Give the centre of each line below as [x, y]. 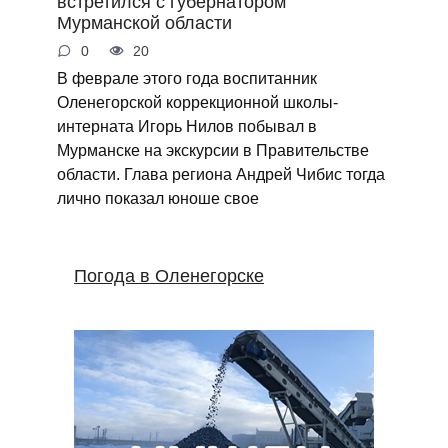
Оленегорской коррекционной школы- [197, 102]
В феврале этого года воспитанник [186, 78]
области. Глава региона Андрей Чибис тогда [220, 174]
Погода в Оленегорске [169, 276]
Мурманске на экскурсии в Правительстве [212, 150]
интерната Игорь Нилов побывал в [186, 126]
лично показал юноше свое [157, 198]
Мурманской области [144, 22]
